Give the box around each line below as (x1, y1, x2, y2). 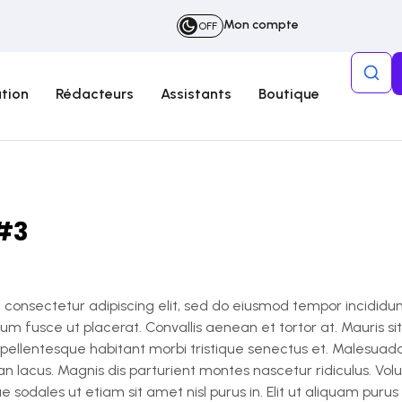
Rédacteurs (56, 85, 134, 102)
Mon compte (223, 17, 299, 32)
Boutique (258, 85, 319, 102)
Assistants (161, 85, 232, 102)
